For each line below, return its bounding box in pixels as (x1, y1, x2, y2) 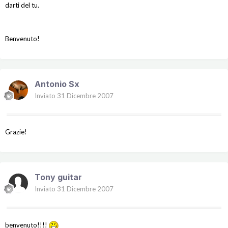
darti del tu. (5, 1, 39, 10)
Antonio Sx (35, 79, 79, 90)
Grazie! (5, 128, 27, 136)
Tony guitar (35, 172, 82, 183)
